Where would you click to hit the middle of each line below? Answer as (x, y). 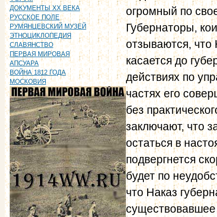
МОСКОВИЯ (28, 82)
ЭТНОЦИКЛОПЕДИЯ (40, 36)
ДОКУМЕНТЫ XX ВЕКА (45, 8)
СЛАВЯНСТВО (31, 45)
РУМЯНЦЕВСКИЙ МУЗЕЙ (48, 27)
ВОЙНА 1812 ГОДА (38, 73)
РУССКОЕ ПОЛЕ (35, 17)
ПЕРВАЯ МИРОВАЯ (40, 54)
